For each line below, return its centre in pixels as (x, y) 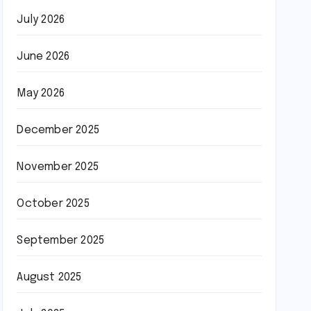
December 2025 (58, 130)
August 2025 (49, 277)
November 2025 (58, 167)
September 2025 (61, 241)
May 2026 (41, 93)
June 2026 (43, 57)
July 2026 (41, 20)
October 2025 (53, 204)
